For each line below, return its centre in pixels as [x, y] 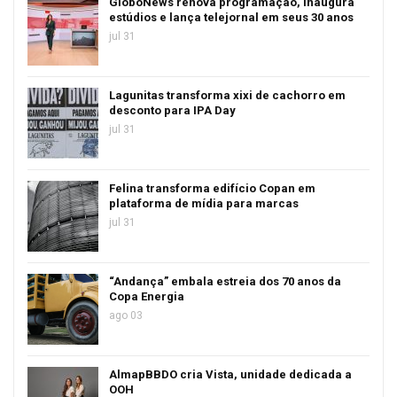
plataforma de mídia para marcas [204, 203]
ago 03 [126, 315]
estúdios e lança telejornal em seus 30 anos [231, 17]
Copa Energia [147, 296]
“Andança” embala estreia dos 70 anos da [225, 281]
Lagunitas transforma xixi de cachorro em [227, 95]
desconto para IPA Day [172, 110]
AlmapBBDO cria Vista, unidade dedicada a [230, 374]
